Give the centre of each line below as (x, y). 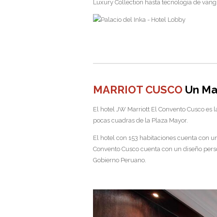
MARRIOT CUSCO (138, 90)
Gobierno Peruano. (120, 160)
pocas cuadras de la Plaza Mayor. (140, 120)
